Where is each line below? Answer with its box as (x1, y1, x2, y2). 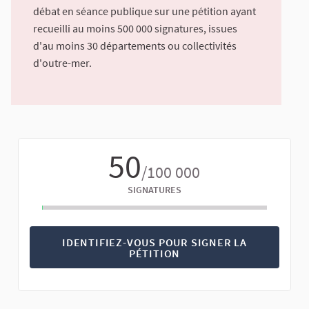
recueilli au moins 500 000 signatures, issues (33, 21, 237, 36)
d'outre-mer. (33, 56, 92, 70)
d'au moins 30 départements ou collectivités (33, 39, 237, 53)
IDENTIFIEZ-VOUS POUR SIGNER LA (62, 235, 247, 249)
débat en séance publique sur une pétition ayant (33, 4, 256, 19)
